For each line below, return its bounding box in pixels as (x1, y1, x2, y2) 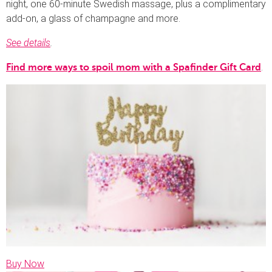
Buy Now (6, 258, 44, 270)
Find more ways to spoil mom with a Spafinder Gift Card (6, 62, 261, 73)
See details (6, 37, 50, 49)
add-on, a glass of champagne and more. (6, 13, 180, 25)
